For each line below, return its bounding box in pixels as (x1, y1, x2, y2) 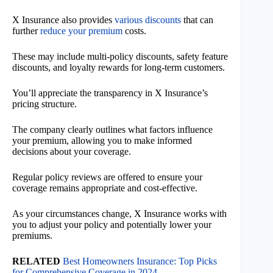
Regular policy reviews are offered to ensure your (12, 172, 202, 183)
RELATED (12, 256, 60, 267)
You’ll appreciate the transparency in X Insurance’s (12, 88, 208, 99)
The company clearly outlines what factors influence (12, 124, 213, 135)
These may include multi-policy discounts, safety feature (12, 51, 228, 62)
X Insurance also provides (12, 15, 115, 26)
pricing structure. (12, 99, 77, 110)
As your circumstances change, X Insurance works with (12, 208, 227, 219)
